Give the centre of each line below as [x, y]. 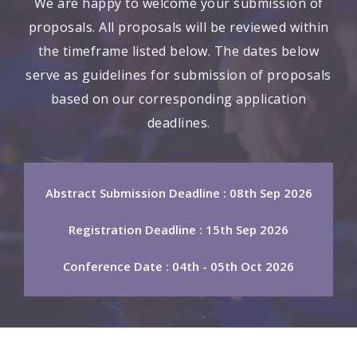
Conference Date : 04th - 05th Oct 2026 [178, 267]
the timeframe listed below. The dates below [178, 51]
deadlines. [178, 123]
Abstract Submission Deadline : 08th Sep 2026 [178, 193]
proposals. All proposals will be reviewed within [178, 27]
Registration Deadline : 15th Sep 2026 [178, 230]
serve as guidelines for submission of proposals [178, 75]
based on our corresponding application [178, 99]
